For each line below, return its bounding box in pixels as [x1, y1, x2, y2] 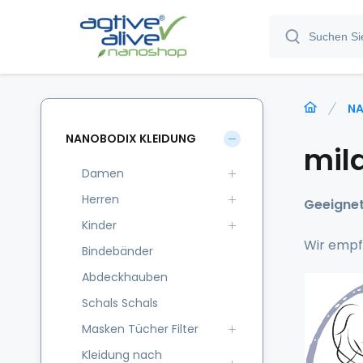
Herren [82, 191, 119, 207]
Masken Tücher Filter [82, 321, 199, 337]
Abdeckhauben [82, 269, 168, 285]
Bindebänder [82, 243, 153, 259]
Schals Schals [82, 295, 158, 311]
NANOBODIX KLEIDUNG [66, 130, 196, 147]
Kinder [82, 217, 117, 233]
